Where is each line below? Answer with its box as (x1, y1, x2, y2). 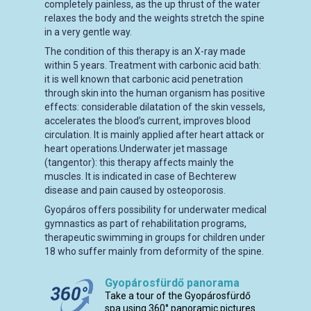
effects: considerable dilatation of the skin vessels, (44, 101, 265, 112)
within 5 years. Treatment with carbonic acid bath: (44, 60, 261, 71)
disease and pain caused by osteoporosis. (44, 185, 226, 196)
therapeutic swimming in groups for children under (44, 232, 265, 243)
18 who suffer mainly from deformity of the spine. (44, 246, 264, 257)
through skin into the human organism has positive (44, 87, 265, 99)
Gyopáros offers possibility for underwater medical (44, 204, 267, 215)
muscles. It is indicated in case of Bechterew (44, 171, 237, 182)
